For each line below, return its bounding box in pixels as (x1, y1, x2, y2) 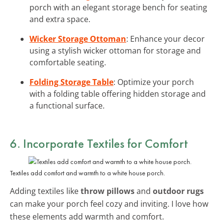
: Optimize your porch (113, 76, 194, 87)
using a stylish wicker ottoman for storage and (29, 45, 201, 56)
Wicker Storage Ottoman (29, 33, 126, 44)
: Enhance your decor (126, 33, 205, 44)
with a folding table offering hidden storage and (29, 88, 206, 99)
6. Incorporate (10, 135, 87, 152)
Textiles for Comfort (87, 135, 188, 152)
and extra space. (29, 13, 90, 25)
